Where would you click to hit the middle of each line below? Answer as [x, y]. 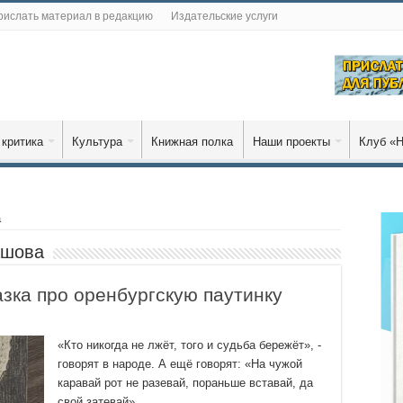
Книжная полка [192, 142]
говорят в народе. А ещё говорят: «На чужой [180, 364]
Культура [97, 142]
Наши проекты [291, 142]
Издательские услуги [224, 16]
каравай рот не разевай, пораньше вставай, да [185, 383]
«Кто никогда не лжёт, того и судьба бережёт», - [189, 345]
